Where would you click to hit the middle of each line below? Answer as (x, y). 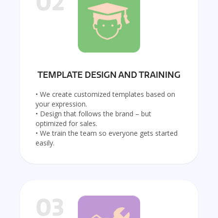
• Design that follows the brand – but (93, 114)
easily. (45, 143)
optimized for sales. (66, 124)
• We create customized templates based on (105, 94)
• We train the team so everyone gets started (107, 133)
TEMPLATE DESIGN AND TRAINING (109, 75)
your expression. (61, 104)
